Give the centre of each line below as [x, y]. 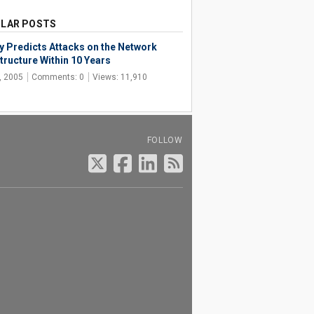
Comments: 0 [57, 77]
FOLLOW [165, 140]
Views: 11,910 [120, 77]
